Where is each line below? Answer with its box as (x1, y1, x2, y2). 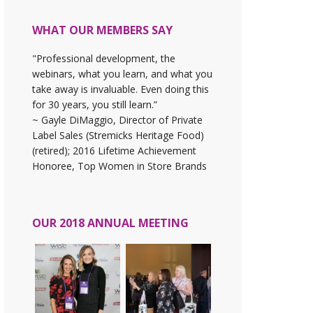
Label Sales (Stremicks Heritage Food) (32, 129, 204, 143)
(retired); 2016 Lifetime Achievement (32, 144, 196, 158)
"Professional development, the (32, 52, 175, 66)
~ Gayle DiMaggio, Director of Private (32, 113, 203, 127)
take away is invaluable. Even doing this (32, 82, 209, 96)
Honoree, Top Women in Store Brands (32, 159, 207, 173)
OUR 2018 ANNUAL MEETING (32, 215, 189, 231)
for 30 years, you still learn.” (32, 98, 157, 112)
